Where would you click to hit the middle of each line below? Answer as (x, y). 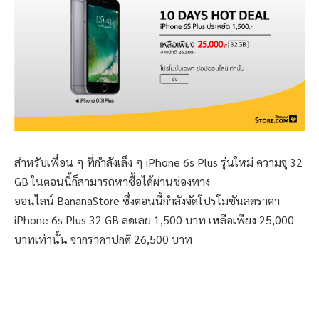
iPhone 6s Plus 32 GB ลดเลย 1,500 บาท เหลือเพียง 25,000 (154, 219)
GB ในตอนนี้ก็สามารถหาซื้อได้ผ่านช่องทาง (112, 181)
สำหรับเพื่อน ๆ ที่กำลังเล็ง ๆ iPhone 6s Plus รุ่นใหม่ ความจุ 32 (158, 162)
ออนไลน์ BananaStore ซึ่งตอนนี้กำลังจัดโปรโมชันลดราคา (147, 200)
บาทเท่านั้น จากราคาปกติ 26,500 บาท (103, 239)
